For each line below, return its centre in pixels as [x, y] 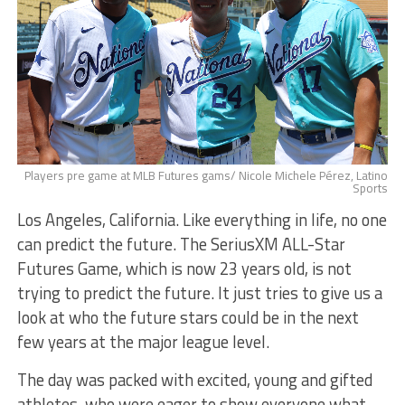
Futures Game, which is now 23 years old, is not [184, 268]
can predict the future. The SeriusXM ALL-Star [181, 244]
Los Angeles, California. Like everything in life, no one [202, 219]
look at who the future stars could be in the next [188, 317]
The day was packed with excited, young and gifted [194, 379]
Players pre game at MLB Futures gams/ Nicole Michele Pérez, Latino [207, 175]
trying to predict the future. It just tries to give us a [199, 292]
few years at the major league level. [143, 341]
